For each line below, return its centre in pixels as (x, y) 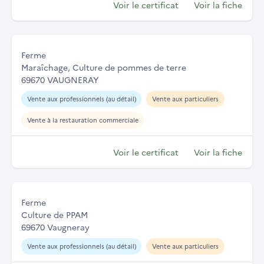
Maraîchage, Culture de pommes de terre (104, 67)
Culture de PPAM (55, 215)
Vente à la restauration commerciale (82, 120)
